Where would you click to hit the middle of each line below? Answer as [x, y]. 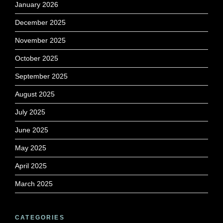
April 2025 [31, 166]
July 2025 [30, 112]
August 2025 [35, 94]
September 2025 [41, 76]
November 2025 [40, 40]
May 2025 [31, 148]
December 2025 [40, 22]
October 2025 [37, 58]
